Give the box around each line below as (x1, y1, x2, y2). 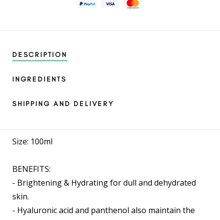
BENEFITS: (12, 164, 51, 175)
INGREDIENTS (12, 75, 67, 84)
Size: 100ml (12, 136, 53, 147)
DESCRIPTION (12, 51, 67, 59)
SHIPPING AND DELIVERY (12, 100, 114, 109)
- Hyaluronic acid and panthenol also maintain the (12, 205, 195, 216)
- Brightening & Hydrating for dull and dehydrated (12, 177, 196, 189)
